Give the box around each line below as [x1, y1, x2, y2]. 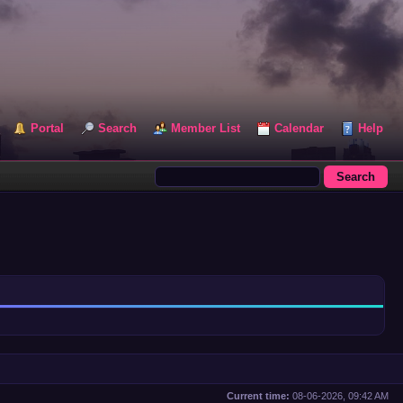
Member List [171, 121, 240, 135]
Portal [31, 121, 64, 135]
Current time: [227, 390, 290, 401]
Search [98, 121, 137, 135]
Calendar [274, 121, 324, 135]
